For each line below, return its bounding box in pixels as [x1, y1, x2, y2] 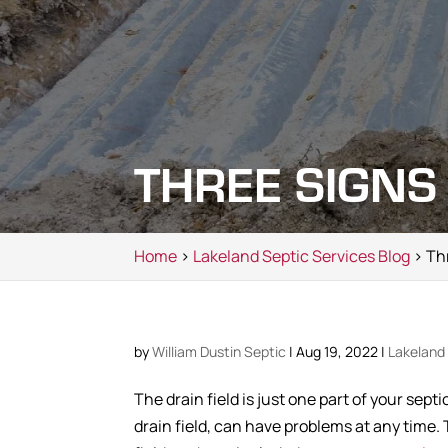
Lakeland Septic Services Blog [193, 245, 411, 267]
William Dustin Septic [152, 342, 287, 361]
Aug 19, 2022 [296, 342, 379, 361]
